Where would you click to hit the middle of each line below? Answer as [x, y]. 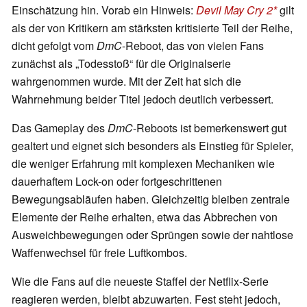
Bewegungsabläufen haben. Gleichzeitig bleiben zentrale [151, 199]
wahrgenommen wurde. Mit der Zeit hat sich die [126, 81]
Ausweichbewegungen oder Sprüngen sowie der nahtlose [152, 234]
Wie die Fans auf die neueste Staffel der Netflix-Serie [140, 281]
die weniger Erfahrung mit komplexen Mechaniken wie [143, 163]
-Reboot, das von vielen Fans [193, 45]
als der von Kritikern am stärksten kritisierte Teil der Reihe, [152, 27]
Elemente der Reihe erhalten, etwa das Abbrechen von [145, 217]
